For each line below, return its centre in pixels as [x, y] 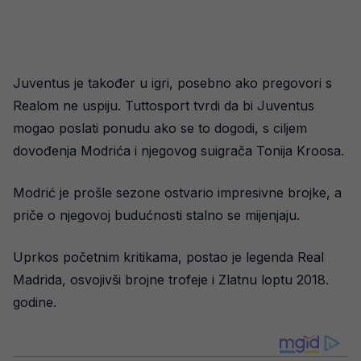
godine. [35, 302]
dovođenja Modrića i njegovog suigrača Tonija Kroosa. [178, 151]
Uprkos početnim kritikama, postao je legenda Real [168, 257]
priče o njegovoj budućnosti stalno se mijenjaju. [156, 215]
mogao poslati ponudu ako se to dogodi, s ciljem [160, 128]
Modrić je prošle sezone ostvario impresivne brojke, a [177, 193]
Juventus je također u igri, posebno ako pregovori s [172, 83]
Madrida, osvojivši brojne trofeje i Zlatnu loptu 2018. [171, 280]
